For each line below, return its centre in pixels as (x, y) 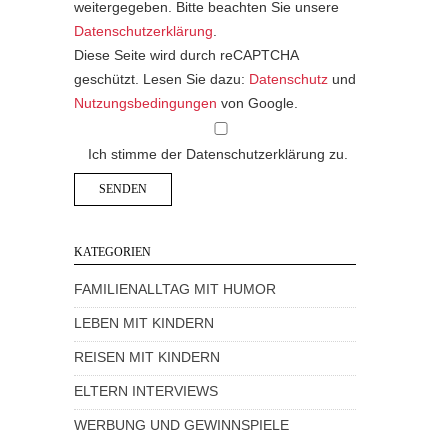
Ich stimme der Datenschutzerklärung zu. (217, 154)
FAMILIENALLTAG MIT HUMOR (175, 290)
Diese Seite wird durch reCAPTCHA (186, 55)
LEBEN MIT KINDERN (144, 324)
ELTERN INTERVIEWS (146, 392)
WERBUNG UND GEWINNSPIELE (181, 426)
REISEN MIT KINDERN (147, 358)
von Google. (257, 103)
